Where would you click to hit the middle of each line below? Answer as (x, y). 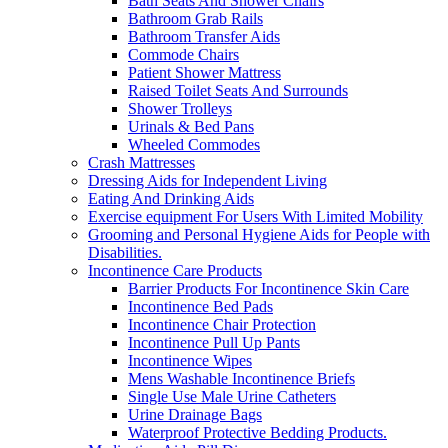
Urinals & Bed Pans (191, 127)
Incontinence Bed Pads (200, 307)
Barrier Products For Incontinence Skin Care (268, 289)
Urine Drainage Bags (195, 415)
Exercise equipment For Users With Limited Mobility (255, 217)
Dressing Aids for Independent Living (207, 181)
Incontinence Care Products (175, 271)
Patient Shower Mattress (204, 73)
